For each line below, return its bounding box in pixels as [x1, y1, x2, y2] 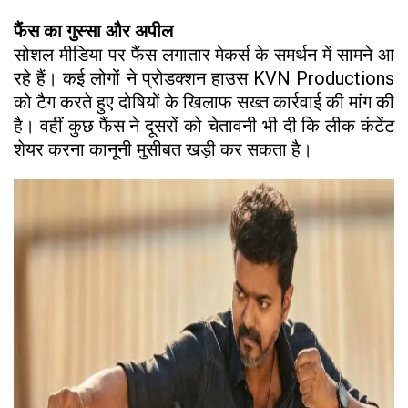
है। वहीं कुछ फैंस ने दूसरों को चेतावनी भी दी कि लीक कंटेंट [14, 114, 394, 137]
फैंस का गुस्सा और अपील [14, 19, 173, 42]
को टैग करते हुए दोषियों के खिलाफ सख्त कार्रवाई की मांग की [14, 90, 394, 113]
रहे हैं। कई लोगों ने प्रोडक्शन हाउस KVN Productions [14, 66, 394, 89]
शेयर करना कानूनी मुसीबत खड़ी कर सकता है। [14, 138, 312, 160]
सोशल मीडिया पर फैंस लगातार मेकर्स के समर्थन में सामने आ [14, 43, 394, 66]
